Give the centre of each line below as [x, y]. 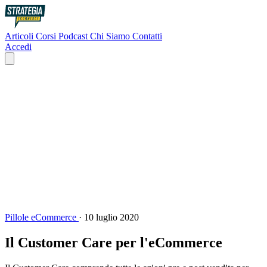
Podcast [74, 36]
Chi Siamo [111, 36]
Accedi [18, 47]
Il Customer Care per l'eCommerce [114, 242]
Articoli [20, 36]
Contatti [147, 36]
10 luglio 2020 [111, 217]
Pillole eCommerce [42, 217]
